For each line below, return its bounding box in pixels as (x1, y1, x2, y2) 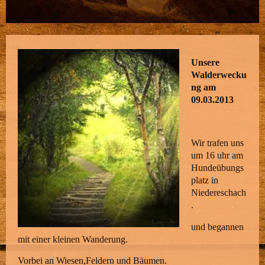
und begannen (191, 221, 244, 232)
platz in (191, 175, 218, 186)
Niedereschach (191, 188, 246, 198)
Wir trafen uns (191, 138, 244, 148)
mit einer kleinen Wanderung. (18, 234, 128, 244)
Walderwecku (191, 69, 247, 80)
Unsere (191, 57, 219, 67)
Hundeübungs (191, 163, 244, 173)
